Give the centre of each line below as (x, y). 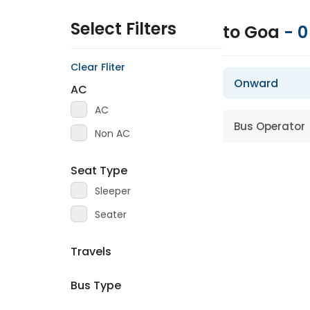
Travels (91, 252)
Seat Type (99, 171)
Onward (256, 83)
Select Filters (124, 29)
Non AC (112, 134)
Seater (111, 215)
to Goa (253, 32)
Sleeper (113, 191)
